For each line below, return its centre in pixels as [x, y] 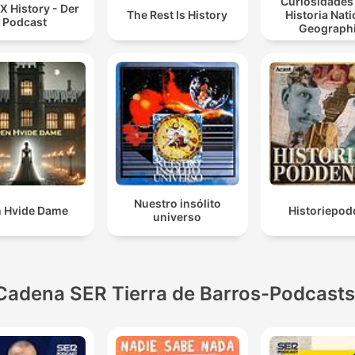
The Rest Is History [177, 15]
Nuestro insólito [177, 204]
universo [177, 217]
